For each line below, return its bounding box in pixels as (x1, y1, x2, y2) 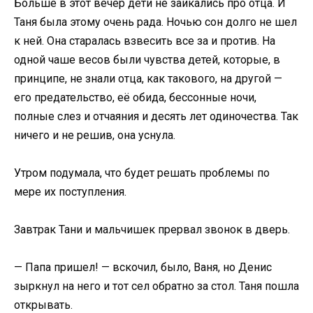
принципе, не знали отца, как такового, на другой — (14, 71, 282, 85)
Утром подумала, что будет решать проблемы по (14, 166, 270, 180)
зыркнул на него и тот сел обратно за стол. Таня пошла (14, 279, 299, 293)
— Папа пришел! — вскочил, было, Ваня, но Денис (14, 261, 272, 275)
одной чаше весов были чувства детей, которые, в (14, 52, 280, 66)
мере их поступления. (14, 185, 126, 199)
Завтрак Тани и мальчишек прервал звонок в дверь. (14, 223, 290, 237)
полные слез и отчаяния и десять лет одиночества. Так (14, 109, 298, 123)
